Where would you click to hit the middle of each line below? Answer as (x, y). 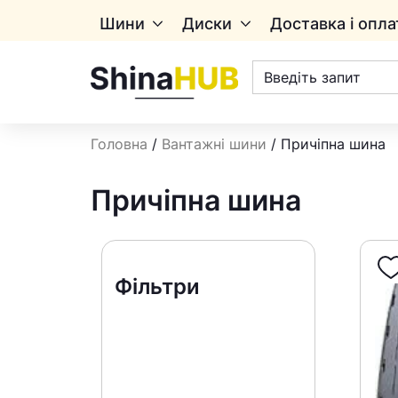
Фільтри (157, 287)
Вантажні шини (214, 144)
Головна (119, 144)
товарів (278, 80)
